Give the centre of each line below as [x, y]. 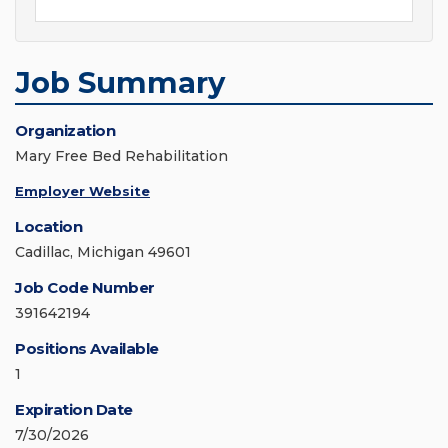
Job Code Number [85, 288]
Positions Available [87, 349]
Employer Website [82, 191]
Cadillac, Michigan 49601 [103, 252]
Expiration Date [74, 410]
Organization [65, 131]
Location [48, 227]
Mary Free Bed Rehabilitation [121, 156]
